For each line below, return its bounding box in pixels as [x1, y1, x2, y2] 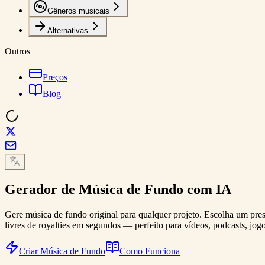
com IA [183, 181, 231, 197]
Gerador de [5, 181, 79, 197]
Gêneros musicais [47, 7, 109, 15]
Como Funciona [119, 245, 180, 256]
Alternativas [47, 26, 88, 35]
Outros [5, 46, 30, 56]
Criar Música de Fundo [19, 245, 105, 256]
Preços [43, 72, 67, 82]
